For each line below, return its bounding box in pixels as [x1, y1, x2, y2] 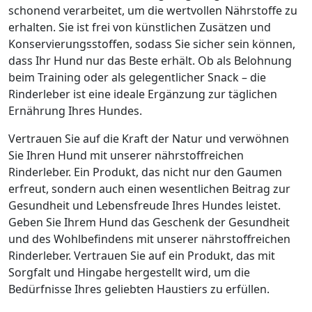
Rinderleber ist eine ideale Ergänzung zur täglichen [8, 86, 277, 102]
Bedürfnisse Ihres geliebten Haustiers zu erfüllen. [8, 281, 270, 297]
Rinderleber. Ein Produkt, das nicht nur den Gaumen [8, 164, 282, 180]
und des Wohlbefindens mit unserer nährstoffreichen [8, 231, 290, 247]
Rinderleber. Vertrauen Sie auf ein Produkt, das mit [8, 248, 275, 263]
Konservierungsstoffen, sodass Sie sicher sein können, [8, 36, 295, 52]
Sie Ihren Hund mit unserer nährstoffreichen [8, 148, 244, 163]
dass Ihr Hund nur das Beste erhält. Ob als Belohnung [8, 53, 292, 68]
